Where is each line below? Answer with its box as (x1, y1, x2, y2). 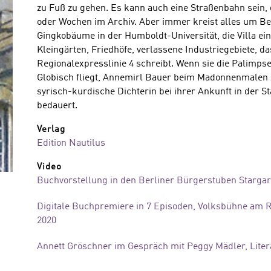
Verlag (36, 125, 65, 134)
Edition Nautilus (36, 139, 105, 148)
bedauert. (36, 101, 77, 111)
